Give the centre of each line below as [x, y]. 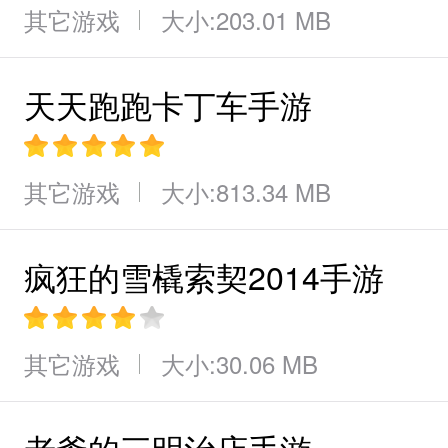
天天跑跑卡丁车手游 [168, 104]
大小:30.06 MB [239, 363]
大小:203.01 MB [246, 19]
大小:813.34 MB [246, 191]
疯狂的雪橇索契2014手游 [204, 276]
